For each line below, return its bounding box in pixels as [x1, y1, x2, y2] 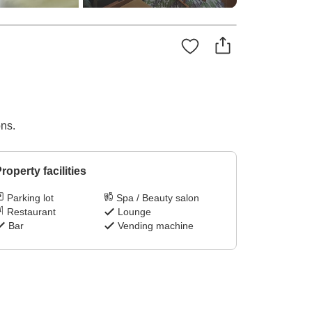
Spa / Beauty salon [116, 192, 200, 204]
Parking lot [6, 192, 54, 204]
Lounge [118, 206, 152, 218]
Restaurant [6, 206, 56, 218]
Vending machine [118, 220, 194, 232]
